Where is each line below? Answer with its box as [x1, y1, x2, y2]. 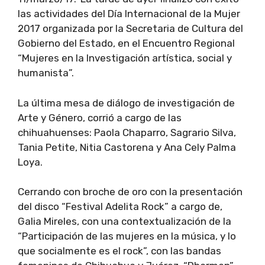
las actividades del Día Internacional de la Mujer [18, 8, 240, 20]
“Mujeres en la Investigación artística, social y [18, 52, 232, 64]
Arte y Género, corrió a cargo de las [18, 111, 182, 124]
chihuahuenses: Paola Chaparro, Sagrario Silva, [18, 126, 236, 138]
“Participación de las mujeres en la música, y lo [18, 230, 236, 243]
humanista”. [18, 67, 74, 79]
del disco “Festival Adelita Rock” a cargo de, [18, 201, 222, 213]
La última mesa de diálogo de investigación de [18, 96, 235, 109]
